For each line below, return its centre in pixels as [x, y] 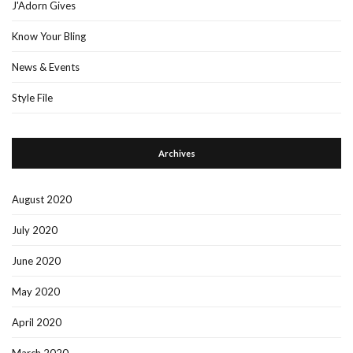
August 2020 [42, 199]
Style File [32, 97]
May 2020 [36, 291]
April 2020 [37, 322]
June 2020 [36, 260]
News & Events [46, 67]
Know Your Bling [49, 36]
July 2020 [35, 230]
